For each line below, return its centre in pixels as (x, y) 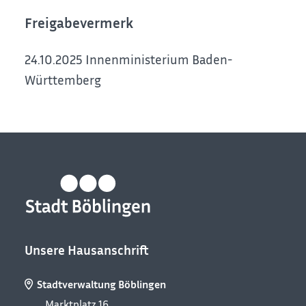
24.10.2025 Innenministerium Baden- (129, 59)
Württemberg (63, 79)
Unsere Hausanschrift (87, 249)
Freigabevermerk (79, 23)
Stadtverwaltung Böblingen (102, 284)
